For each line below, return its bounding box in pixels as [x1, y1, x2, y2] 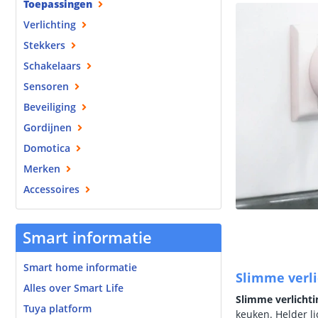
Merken [23, 162, 60, 175]
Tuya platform [23, 302, 92, 315]
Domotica [23, 141, 70, 155]
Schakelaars [23, 59, 81, 72]
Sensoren [23, 79, 69, 93]
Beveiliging [23, 100, 76, 114]
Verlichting [23, 18, 76, 31]
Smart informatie [23, 226, 152, 248]
